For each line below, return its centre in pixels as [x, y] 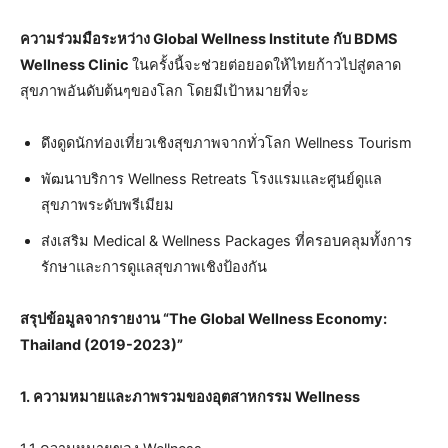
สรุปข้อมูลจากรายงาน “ [94, 318]
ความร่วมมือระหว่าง [86, 38]
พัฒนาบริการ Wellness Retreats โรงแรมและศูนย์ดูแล [211, 178]
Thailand [52, 344]
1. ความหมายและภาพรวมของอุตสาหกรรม [157, 396]
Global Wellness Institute [243, 38]
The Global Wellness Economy [276, 318]
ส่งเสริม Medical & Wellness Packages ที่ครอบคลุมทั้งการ [226, 240]
